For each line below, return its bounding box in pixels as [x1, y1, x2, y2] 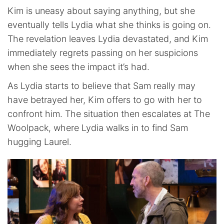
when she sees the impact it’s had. [7, 61, 149, 72]
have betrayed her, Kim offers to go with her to [7, 94, 202, 105]
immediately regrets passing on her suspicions [7, 47, 198, 58]
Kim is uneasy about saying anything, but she [7, 5, 195, 16]
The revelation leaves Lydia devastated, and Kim [7, 33, 208, 44]
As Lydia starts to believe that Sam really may [7, 80, 195, 91]
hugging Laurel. [7, 136, 71, 147]
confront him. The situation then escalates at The [7, 108, 210, 119]
